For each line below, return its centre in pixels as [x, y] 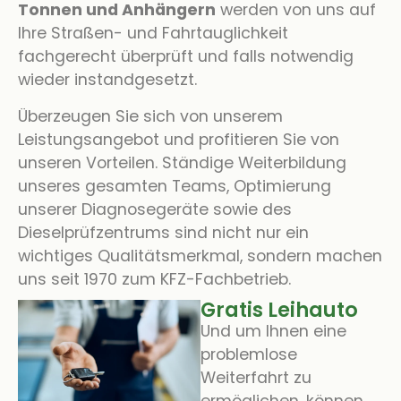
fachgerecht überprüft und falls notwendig [186, 57]
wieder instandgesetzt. [107, 80]
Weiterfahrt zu [256, 377]
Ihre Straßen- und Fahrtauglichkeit [153, 34]
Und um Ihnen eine [273, 331]
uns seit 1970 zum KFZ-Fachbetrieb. [154, 279]
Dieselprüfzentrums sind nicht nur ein [163, 232]
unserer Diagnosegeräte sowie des [155, 209]
